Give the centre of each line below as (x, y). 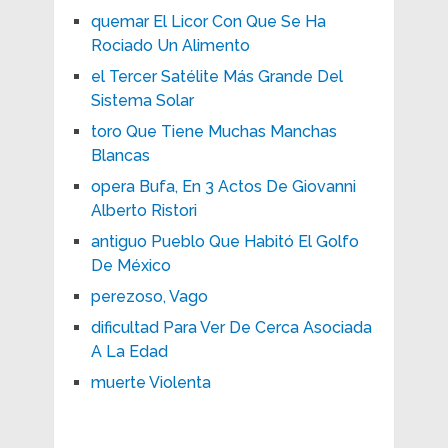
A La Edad (129, 351)
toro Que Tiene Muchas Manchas (213, 131)
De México (130, 265)
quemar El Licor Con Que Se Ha (208, 21)
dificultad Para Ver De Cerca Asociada (231, 327)
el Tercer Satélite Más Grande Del (216, 76)
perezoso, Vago (149, 296)
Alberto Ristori (143, 210)
